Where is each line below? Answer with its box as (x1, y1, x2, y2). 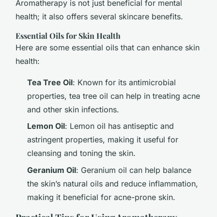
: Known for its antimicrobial (73, 77, 176, 87)
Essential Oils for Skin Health (15, 30, 121, 41)
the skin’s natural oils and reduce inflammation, (27, 178, 198, 188)
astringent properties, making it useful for (27, 135, 178, 145)
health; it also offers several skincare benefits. (15, 11, 183, 21)
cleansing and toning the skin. (27, 148, 136, 158)
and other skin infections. (27, 104, 119, 114)
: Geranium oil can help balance (76, 165, 191, 175)
